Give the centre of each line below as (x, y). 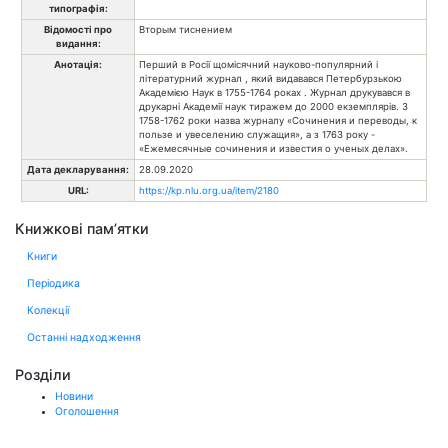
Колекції (48, 310)
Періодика (53, 283)
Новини (74, 397)
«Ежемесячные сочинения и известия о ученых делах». (273, 148)
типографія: (78, 8)
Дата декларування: (78, 169)
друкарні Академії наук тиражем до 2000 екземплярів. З (273, 106)
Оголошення (87, 412)
